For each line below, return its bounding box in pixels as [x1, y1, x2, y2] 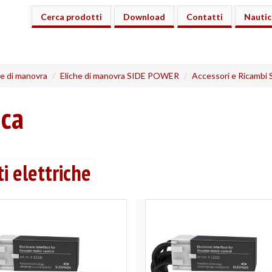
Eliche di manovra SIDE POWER [60, 70, 179, 81]
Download [123, 12, 165, 22]
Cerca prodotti [40, 12, 102, 22]
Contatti [186, 12, 223, 22]
